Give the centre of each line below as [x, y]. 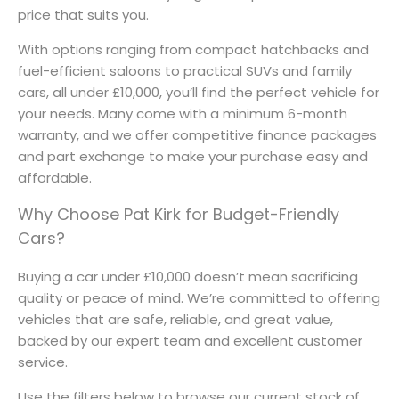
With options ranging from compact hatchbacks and [193, 49]
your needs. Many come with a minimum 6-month [183, 113]
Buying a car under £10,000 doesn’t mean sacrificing [188, 276]
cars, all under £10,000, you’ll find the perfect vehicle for [199, 92]
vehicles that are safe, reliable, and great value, [175, 319]
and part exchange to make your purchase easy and [193, 156]
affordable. [55, 177]
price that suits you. [83, 14]
